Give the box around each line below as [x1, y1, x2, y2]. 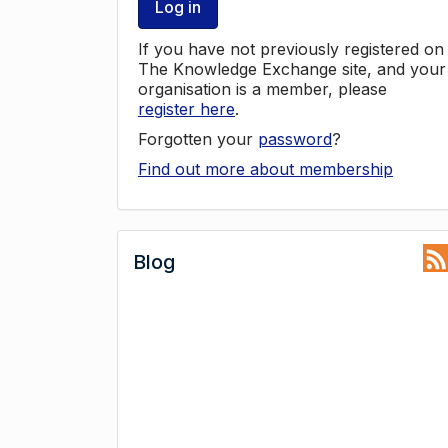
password [258, 129, 332, 149]
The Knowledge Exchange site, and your [138, 59, 446, 79]
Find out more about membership [138, 159, 393, 179]
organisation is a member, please [138, 79, 387, 99]
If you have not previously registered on [138, 39, 444, 59]
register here [138, 99, 235, 119]
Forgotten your [138, 129, 258, 149]
